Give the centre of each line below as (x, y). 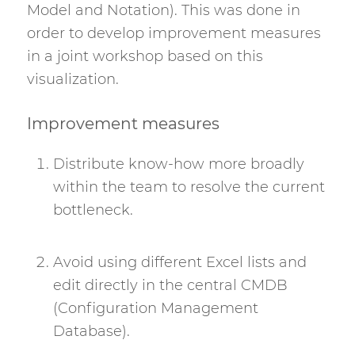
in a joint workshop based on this (145, 56)
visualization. (73, 79)
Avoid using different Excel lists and (179, 262)
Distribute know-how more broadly (178, 164)
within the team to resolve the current (189, 187)
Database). (91, 331)
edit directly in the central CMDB (170, 285)
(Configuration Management (155, 308)
